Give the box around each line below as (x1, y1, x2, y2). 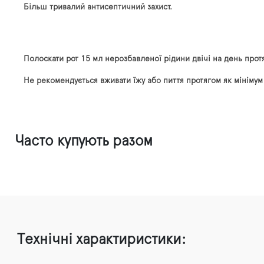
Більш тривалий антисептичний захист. (24, 2, 172, 11)
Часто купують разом (15, 133, 153, 148)
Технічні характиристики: (17, 232, 186, 247)
